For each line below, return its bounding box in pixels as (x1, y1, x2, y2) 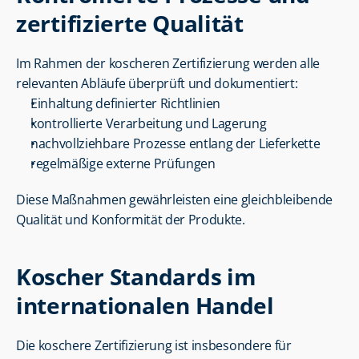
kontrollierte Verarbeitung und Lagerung (30, 115, 267, 132)
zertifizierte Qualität (16, 8, 244, 38)
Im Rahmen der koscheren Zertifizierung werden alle (16, 54, 320, 72)
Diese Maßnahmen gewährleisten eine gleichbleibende (16, 191, 333, 208)
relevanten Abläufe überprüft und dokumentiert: (16, 75, 298, 92)
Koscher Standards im (16, 261, 256, 292)
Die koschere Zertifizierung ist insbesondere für (16, 337, 292, 354)
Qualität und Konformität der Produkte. (16, 211, 245, 228)
